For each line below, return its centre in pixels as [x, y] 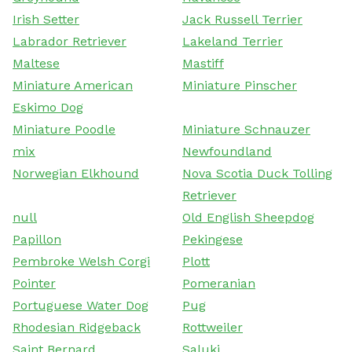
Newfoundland [227, 151]
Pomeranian [219, 283]
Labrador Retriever [70, 41]
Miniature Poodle [64, 129]
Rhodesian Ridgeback [77, 327]
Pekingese [213, 239]
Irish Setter [46, 19]
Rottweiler [213, 327]
